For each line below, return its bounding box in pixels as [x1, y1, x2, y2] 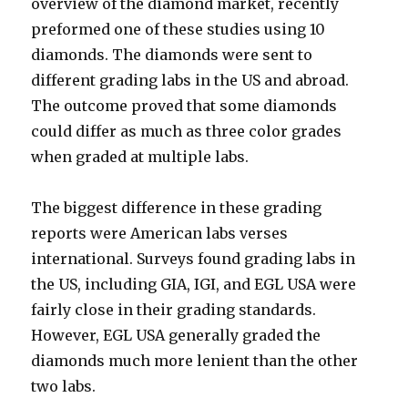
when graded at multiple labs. [31, 148, 250, 167]
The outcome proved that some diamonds [31, 97, 338, 116]
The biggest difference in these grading [31, 199, 322, 218]
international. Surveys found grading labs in [31, 250, 356, 269]
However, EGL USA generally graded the [31, 326, 321, 345]
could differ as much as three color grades [31, 122, 342, 141]
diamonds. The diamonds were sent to [31, 46, 313, 65]
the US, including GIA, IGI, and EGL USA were [31, 275, 357, 294]
